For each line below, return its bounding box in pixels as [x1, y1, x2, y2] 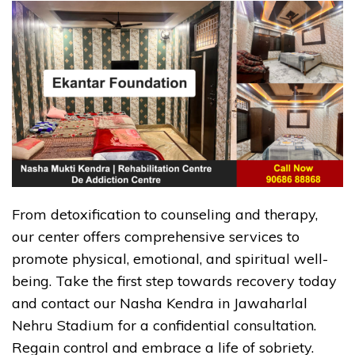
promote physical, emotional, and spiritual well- [12, 249, 328, 268]
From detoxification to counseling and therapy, [12, 204, 318, 223]
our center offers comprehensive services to [12, 227, 300, 246]
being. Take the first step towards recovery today [12, 271, 337, 290]
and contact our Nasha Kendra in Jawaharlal [12, 293, 307, 312]
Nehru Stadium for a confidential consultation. [12, 315, 316, 334]
